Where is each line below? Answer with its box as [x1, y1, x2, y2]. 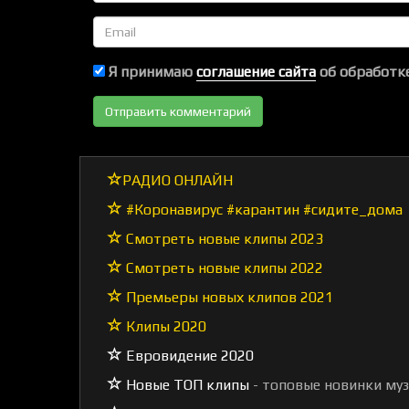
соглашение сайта [196, 63, 316, 80]
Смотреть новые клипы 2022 [122, 259, 323, 277]
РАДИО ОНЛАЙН [122, 172, 233, 189]
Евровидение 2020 [122, 347, 254, 364]
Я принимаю [105, 63, 196, 80]
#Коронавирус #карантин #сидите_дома [122, 201, 403, 218]
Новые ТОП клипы [122, 376, 249, 393]
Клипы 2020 [122, 318, 206, 335]
